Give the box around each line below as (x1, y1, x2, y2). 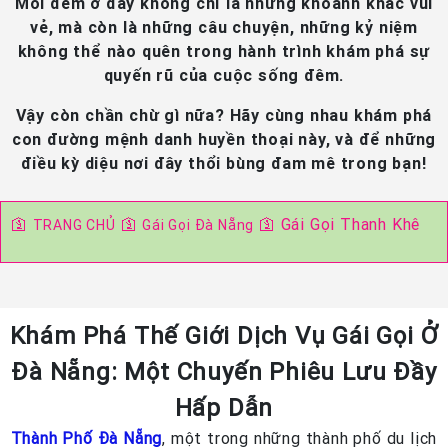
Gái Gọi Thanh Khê (280, 214, 421, 235)
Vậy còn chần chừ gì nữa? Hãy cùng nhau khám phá (15, 105, 433, 126)
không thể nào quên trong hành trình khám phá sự (17, 41, 431, 62)
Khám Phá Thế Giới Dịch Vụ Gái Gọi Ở (9, 321, 439, 351)
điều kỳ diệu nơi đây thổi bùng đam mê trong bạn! (21, 153, 427, 174)
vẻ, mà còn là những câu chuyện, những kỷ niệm (30, 17, 418, 38)
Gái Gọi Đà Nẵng (142, 216, 255, 235)
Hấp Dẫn (174, 393, 274, 423)
